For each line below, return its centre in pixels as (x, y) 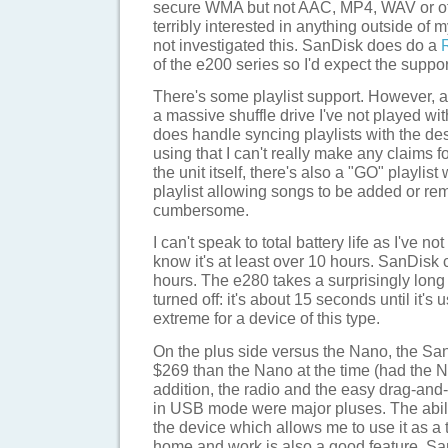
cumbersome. (201, 210)
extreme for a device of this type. (266, 318)
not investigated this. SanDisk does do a (297, 44)
